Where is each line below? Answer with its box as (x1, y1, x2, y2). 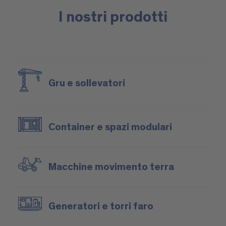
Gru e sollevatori (48, 78, 125, 88)
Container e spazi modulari (48, 122, 172, 133)
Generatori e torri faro (48, 201, 153, 212)
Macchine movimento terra (48, 161, 174, 172)
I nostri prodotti (59, 10, 167, 25)
